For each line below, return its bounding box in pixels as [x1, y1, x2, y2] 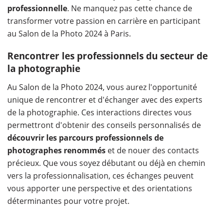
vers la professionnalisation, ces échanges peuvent [7, 170, 194, 181]
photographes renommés [7, 145, 106, 156]
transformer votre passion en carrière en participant [7, 15, 200, 26]
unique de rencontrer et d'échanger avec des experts [7, 94, 202, 105]
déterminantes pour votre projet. [7, 195, 129, 206]
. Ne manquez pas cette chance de [67, 2, 192, 14]
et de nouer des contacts [106, 145, 199, 156]
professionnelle [7, 2, 67, 14]
